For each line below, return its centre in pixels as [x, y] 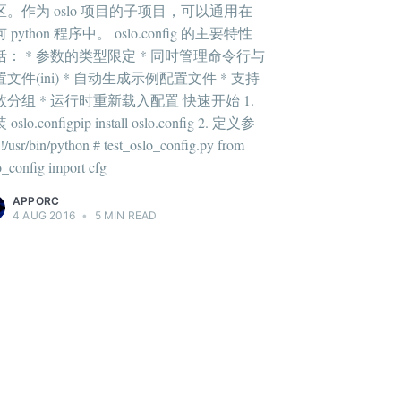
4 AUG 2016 [44, 216]
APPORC [36, 201]
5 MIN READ [124, 216]
